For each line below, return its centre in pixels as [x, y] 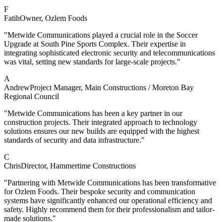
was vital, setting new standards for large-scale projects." [92, 62]
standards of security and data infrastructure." [74, 140]
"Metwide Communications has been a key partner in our [93, 113]
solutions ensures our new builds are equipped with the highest [102, 131]
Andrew [17, 88]
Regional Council [31, 97]
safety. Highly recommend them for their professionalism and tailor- [109, 210]
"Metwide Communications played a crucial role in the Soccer [101, 35]
